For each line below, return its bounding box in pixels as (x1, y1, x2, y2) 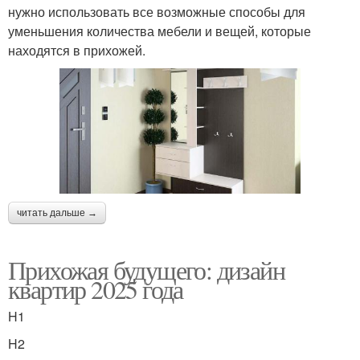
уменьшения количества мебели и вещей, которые (8, 22, 311, 41)
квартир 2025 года (8, 271, 183, 306)
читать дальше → (17, 207, 97, 219)
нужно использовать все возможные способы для (8, 2, 305, 22)
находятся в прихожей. (8, 41, 145, 60)
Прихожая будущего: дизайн (8, 252, 284, 287)
